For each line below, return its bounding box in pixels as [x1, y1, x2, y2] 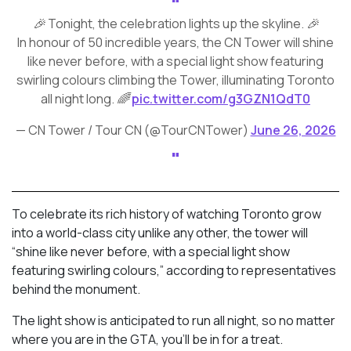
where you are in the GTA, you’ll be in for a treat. [12, 331, 283, 349]
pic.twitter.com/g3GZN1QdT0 [132, 90, 310, 108]
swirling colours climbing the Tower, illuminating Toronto [16, 71, 335, 89]
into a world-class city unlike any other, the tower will [12, 224, 308, 242]
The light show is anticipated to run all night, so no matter [12, 312, 335, 330]
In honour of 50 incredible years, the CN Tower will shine [17, 34, 334, 52]
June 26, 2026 [250, 121, 336, 139]
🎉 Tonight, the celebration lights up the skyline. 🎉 [32, 15, 319, 33]
